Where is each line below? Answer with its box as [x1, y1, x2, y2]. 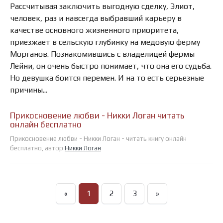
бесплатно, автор [10, 144, 65, 152]
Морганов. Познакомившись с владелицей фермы [10, 49, 195, 59]
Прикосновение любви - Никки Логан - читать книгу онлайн [10, 134, 187, 142]
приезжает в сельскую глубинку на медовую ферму [10, 37, 200, 47]
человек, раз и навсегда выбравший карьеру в [10, 13, 182, 23]
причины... [10, 85, 47, 95]
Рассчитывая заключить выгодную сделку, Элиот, [10, 1, 195, 11]
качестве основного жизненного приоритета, [10, 25, 179, 35]
